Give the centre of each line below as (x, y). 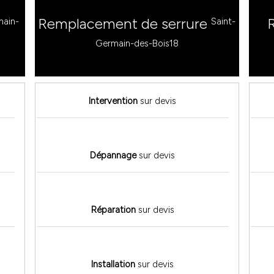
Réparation (113, 210)
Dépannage (113, 156)
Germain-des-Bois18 (137, 43)
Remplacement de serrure (125, 24)
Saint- (224, 21)
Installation (113, 265)
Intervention (113, 101)
